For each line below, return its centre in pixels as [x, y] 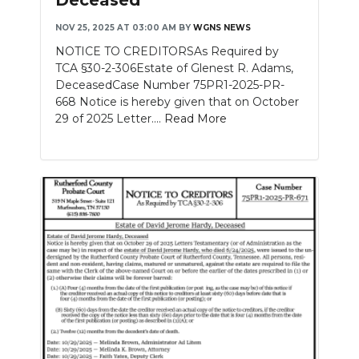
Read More [196, 118]
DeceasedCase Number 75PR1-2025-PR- [170, 85]
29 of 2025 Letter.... [110, 118]
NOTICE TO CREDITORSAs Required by [167, 51]
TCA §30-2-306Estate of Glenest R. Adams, [174, 68]
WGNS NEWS [222, 27]
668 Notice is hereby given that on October [177, 101]
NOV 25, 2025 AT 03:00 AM [116, 27]
